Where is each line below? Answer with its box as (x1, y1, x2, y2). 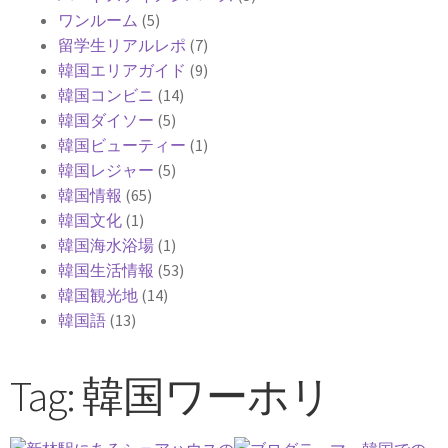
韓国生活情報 (58, 260, 154, 281)
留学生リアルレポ (58, 35, 186, 56)
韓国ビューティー (58, 135, 186, 156)
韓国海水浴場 (58, 235, 154, 256)
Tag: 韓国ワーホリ (10, 369, 331, 422)
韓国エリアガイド (58, 60, 186, 81)
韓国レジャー (58, 160, 154, 181)
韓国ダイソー (58, 110, 154, 131)
